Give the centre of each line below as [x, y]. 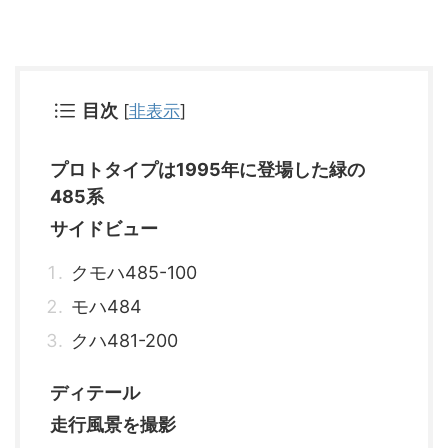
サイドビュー [104, 228]
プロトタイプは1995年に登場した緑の [207, 169]
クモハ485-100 [134, 272]
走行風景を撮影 [113, 424]
